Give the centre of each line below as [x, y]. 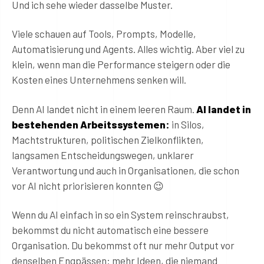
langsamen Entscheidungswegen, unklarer [103, 155]
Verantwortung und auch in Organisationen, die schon [126, 170]
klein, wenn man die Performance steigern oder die [121, 65]
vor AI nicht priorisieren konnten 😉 [88, 185]
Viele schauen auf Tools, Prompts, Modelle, [104, 34]
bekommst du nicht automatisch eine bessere [110, 230]
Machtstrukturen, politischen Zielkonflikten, [108, 139]
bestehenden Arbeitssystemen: [91, 124]
